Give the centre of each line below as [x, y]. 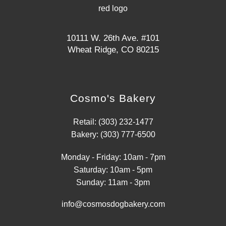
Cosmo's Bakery [113, 98]
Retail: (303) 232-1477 [113, 122]
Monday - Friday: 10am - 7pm [113, 157]
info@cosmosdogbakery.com [113, 204]
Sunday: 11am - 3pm [113, 182]
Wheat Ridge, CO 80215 [113, 50]
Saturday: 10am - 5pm [113, 170]
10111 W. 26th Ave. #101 [113, 38]
